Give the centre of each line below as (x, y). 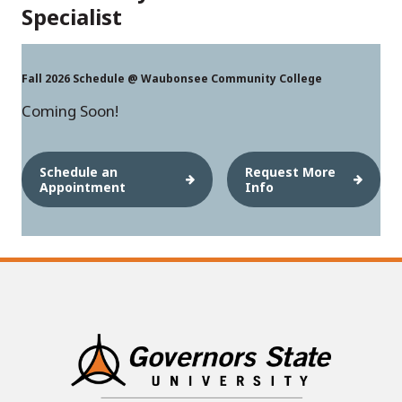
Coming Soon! (70, 110)
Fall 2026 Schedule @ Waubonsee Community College (172, 78)
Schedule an (79, 171)
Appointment (83, 187)
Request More (291, 171)
